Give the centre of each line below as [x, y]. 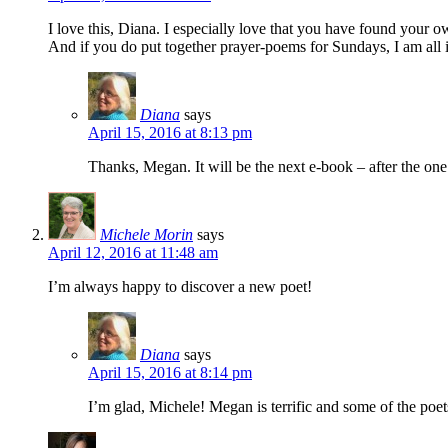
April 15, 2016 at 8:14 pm [170, 372]
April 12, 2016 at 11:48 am [133, 252]
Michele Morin [146, 234]
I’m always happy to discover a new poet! [180, 286]
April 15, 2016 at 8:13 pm [170, 132]
